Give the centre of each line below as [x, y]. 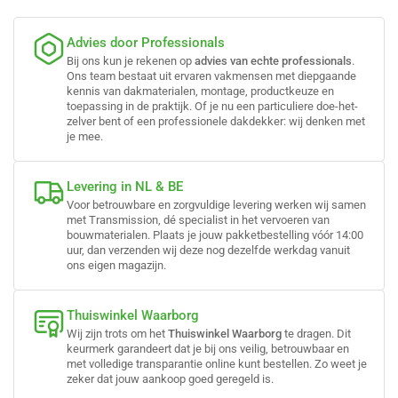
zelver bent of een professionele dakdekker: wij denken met [216, 121]
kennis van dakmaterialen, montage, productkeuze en [200, 91]
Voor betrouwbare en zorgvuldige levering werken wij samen [216, 205]
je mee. [85, 136]
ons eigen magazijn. [116, 265]
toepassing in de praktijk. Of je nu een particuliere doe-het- [212, 106]
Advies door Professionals [146, 43]
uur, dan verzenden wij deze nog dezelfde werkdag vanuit [208, 250]
